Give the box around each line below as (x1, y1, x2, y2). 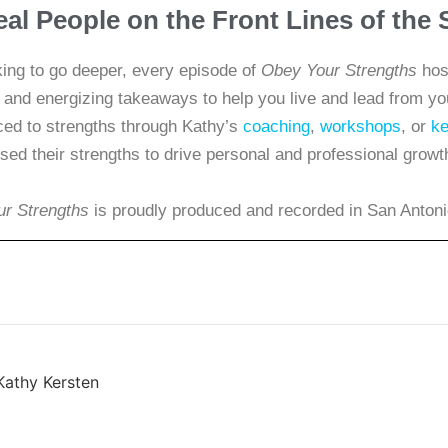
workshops (319, 116, 401, 136)
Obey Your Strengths (260, 60, 417, 80)
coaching (242, 116, 310, 136)
